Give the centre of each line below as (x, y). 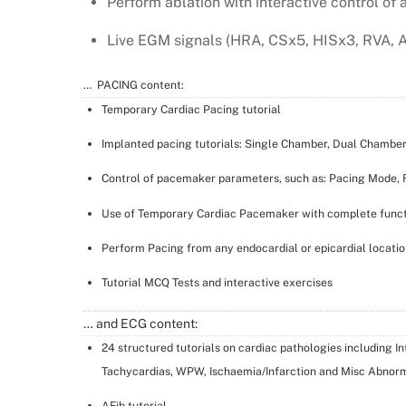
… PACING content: (134, 84)
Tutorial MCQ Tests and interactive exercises (217, 283)
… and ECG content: (140, 324)
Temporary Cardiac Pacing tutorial (191, 109)
